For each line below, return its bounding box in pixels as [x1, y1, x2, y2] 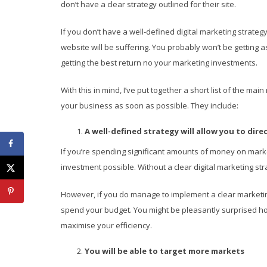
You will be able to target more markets [85, 246, 244, 256]
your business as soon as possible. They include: [61, 100, 238, 111]
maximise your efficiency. [61, 220, 152, 231]
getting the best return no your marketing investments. [61, 57, 257, 68]
